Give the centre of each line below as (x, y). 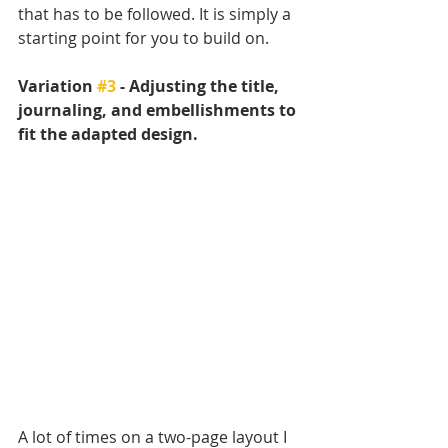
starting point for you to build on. (145, 37)
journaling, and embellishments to (159, 109)
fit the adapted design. (108, 133)
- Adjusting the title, (199, 85)
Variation (57, 85)
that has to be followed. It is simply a (156, 13)
